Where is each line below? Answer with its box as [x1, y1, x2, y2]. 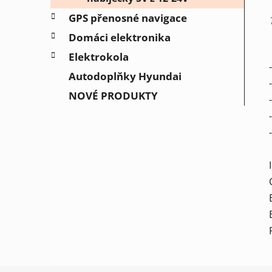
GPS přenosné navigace [69, 11, 187, 25]
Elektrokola [69, 50, 129, 64]
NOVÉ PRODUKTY [69, 89, 158, 103]
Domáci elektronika [69, 30, 171, 45]
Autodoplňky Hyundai [69, 69, 182, 84]
